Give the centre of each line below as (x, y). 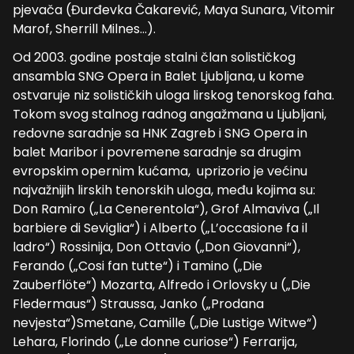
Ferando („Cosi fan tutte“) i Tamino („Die (137, 266)
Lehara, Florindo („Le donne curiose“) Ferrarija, (155, 342)
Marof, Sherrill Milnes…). (84, 29)
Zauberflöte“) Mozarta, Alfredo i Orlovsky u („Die (162, 285)
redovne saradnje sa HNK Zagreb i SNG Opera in (160, 133)
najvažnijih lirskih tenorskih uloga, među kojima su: (164, 190)
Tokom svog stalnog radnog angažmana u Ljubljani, (169, 114)
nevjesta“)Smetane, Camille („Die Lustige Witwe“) (165, 323)
